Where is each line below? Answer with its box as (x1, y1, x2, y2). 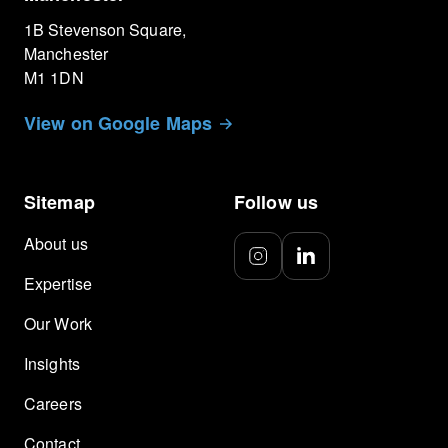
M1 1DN (24, 66, 84, 90)
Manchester (24, 42, 119, 66)
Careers (24, 392, 82, 416)
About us (24, 232, 88, 256)
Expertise (24, 272, 92, 296)
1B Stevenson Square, (24, 18, 186, 42)
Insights (24, 352, 80, 376)
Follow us (234, 189, 318, 216)
